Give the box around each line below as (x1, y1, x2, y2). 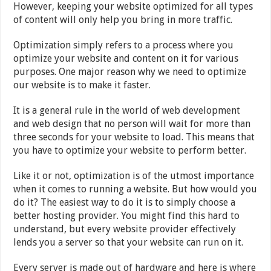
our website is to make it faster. (13, 79, 151, 91)
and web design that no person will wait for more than (13, 117, 251, 129)
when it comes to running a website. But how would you (13, 183, 258, 195)
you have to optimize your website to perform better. (13, 144, 247, 156)
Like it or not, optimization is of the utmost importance (13, 169, 255, 181)
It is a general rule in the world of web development (13, 104, 241, 116)
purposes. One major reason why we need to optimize (13, 65, 247, 77)
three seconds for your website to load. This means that (13, 131, 255, 143)
